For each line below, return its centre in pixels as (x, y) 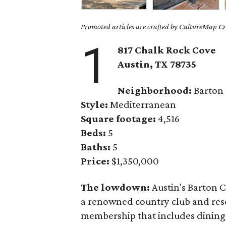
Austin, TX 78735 (157, 64)
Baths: (96, 147)
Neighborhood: (156, 90)
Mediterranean (143, 104)
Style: (96, 104)
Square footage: (120, 119)
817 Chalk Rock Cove (167, 50)
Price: (96, 161)
